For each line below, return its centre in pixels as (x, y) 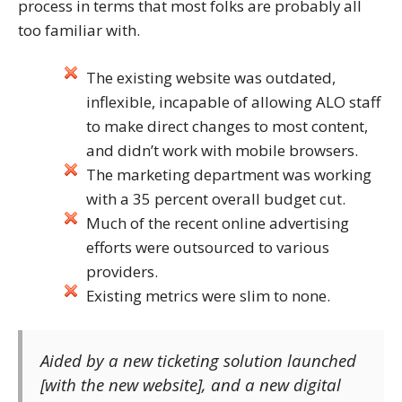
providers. (122, 271)
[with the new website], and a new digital (191, 385)
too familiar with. (79, 31)
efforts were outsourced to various (207, 247)
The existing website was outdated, (210, 77)
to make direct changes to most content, (227, 126)
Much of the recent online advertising (217, 223)
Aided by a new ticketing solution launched (198, 361)
